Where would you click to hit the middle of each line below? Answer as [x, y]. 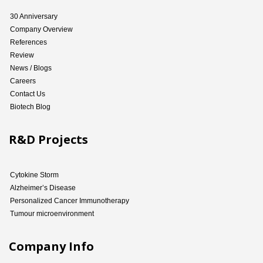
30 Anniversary [34, 17]
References [29, 43]
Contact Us [28, 94]
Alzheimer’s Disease [43, 188]
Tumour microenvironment [52, 214]
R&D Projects [49, 140]
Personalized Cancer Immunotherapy [70, 201]
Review [22, 55]
